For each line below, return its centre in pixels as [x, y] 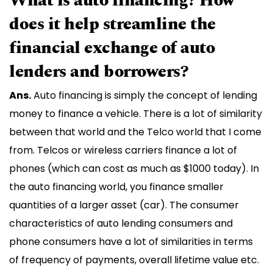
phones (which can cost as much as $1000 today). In [134, 169]
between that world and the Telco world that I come [135, 132]
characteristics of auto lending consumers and [121, 224]
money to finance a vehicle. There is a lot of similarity [136, 114]
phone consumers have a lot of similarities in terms [131, 242]
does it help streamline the [112, 24]
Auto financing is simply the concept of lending [144, 96]
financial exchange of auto [112, 48]
